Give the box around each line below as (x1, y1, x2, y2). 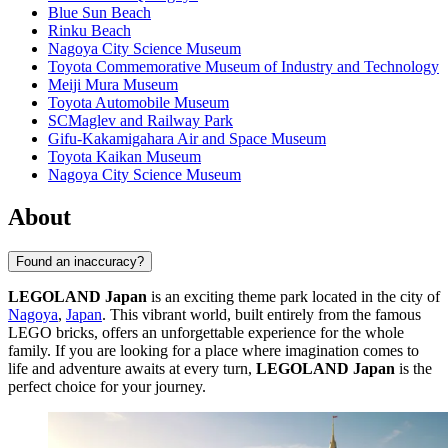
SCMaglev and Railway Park (48, 112, 233, 130)
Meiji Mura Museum (48, 76, 178, 94)
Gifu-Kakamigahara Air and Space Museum (48, 130, 326, 148)
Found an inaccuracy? (16, 253, 144, 269)
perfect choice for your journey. (8, 377, 206, 395)
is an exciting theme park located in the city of (147, 287, 440, 305)
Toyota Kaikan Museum (48, 148, 201, 166)
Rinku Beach (48, 22, 131, 40)
